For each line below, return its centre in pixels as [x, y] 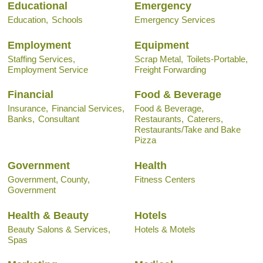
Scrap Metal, [159, 59]
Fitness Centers [165, 179]
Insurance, [28, 109]
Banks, [21, 119]
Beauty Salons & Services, [59, 229]
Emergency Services [175, 20]
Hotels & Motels [165, 229]
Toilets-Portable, [217, 59]
